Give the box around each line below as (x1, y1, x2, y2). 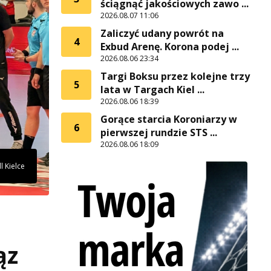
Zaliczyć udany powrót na (100, 27, 224, 40)
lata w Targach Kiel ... (100, 83, 204, 96)
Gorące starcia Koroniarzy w (100, 113, 237, 126)
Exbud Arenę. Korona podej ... (100, 40, 239, 53)
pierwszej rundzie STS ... (100, 126, 217, 139)
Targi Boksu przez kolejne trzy (100, 70, 250, 83)
